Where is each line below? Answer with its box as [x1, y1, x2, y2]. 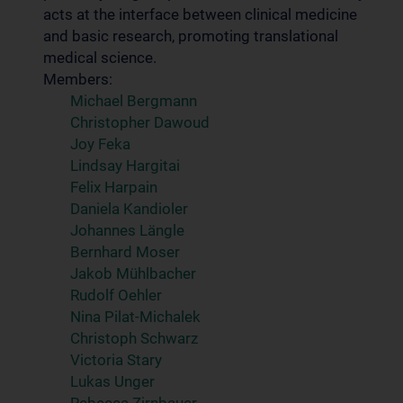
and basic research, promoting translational [43, 27, 338, 45]
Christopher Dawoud [70, 113, 210, 131]
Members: [43, 70, 112, 88]
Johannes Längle [70, 221, 184, 239]
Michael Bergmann [70, 92, 197, 110]
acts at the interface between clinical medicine [43, 5, 357, 23]
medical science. [43, 49, 157, 67]
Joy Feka [70, 135, 130, 153]
